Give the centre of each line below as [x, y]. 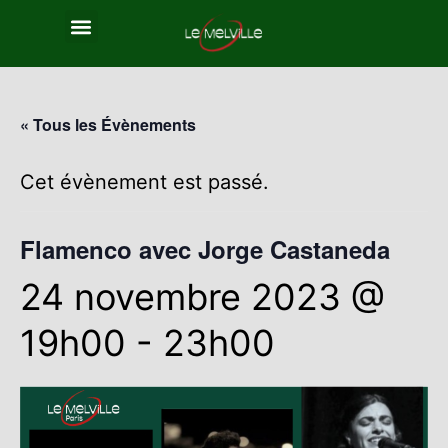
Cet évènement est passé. [144, 181]
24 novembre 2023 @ [202, 296]
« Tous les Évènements [108, 124]
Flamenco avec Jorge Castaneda [205, 248]
